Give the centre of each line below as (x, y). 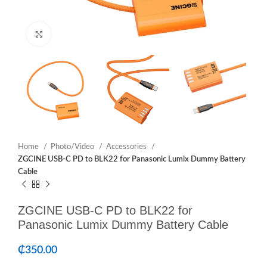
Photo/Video (73, 147)
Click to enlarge (77, 34)
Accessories (127, 147)
